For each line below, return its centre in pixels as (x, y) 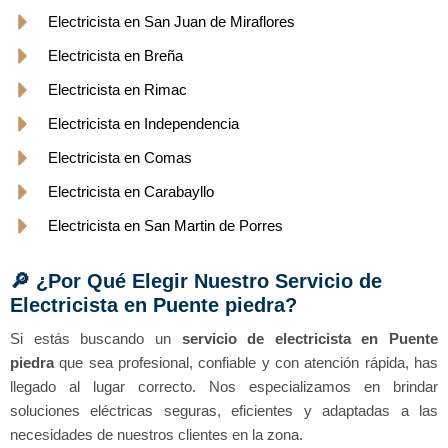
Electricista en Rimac (117, 90)
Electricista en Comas (119, 158)
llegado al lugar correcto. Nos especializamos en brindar (224, 387)
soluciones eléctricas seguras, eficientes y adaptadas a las (224, 411)
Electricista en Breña (115, 56)
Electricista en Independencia (143, 124)
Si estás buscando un (96, 339)
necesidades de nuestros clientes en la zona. (156, 435)
